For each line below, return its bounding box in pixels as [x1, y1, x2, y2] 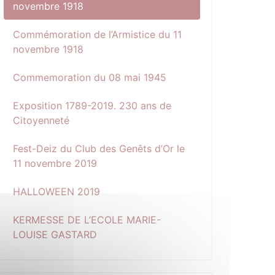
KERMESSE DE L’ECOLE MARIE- [13, 214, 161, 226]
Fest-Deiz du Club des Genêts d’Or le [13, 142, 185, 155]
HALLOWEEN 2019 [13, 185, 100, 198]
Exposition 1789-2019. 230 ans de [13, 99, 171, 112]
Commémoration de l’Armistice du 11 [13, 28, 182, 41]
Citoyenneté [13, 114, 69, 126]
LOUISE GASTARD [13, 228, 97, 241]
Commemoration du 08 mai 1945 [13, 71, 166, 83]
